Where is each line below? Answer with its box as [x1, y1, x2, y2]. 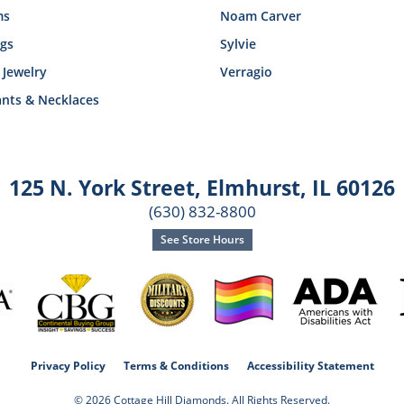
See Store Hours [160, 232, 244, 248]
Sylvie [220, 35, 256, 53]
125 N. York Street [9, 173, 195, 203]
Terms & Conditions [123, 358, 229, 374]
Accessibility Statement [246, 358, 374, 374]
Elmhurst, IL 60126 [207, 173, 395, 203]
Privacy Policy [30, 358, 106, 374]
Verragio [220, 63, 272, 81]
